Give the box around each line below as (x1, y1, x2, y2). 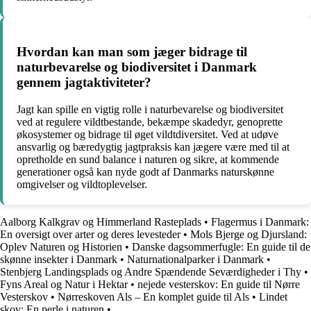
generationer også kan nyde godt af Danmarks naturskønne (17, 165, 274, 178)
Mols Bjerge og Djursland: (190, 228, 307, 240)
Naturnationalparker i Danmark (127, 253, 264, 265)
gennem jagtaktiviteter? (17, 75, 151, 90)
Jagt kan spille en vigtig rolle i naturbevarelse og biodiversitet (17, 103, 283, 115)
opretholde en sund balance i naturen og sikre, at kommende (17, 153, 279, 165)
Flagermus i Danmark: (211, 215, 309, 228)
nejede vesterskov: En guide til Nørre (137, 278, 300, 290)
